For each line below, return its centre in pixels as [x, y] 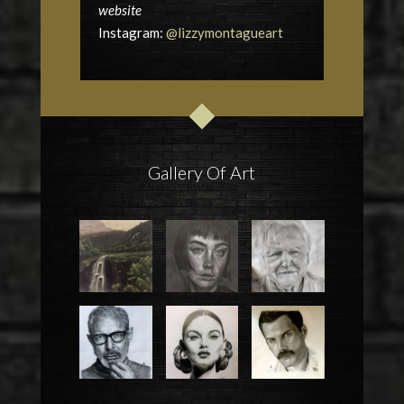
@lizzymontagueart [224, 33]
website [119, 10]
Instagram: [132, 33]
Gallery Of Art [202, 173]
